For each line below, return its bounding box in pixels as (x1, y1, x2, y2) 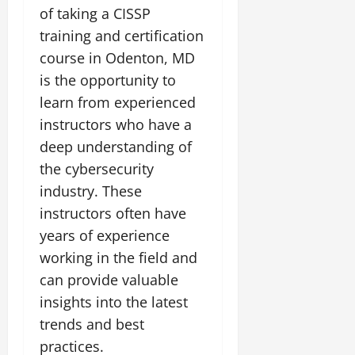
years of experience (40, 225, 170, 245)
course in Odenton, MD (40, 48, 195, 67)
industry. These (40, 181, 142, 200)
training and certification (40, 25, 204, 45)
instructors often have (40, 203, 186, 223)
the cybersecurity (40, 158, 154, 178)
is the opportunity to (40, 70, 176, 90)
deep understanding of (40, 136, 192, 156)
